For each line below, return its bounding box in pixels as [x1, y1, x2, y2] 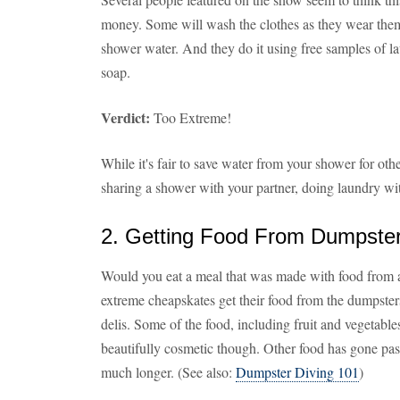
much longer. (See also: [101, 362, 236, 381]
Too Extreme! [150, 108, 231, 127]
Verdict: [101, 107, 150, 128]
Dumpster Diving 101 [236, 362, 359, 381]
